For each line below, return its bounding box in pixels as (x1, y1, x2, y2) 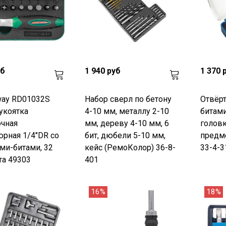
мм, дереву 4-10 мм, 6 (84, 119, 169, 129)
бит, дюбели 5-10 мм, (84, 131, 165, 141)
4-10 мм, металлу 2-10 (84, 106, 169, 117)
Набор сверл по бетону (84, 94, 172, 104)
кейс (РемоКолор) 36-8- (84, 143, 176, 153)
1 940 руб (84, 66, 121, 76)
